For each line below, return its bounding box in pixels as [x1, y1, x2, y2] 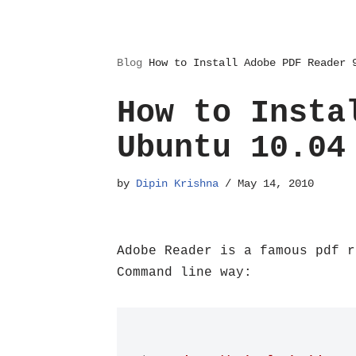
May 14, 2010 [238, 177, 314, 190]
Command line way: [117, 265, 252, 280]
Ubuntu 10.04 [117, 130, 346, 166]
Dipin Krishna [136, 177, 219, 190]
